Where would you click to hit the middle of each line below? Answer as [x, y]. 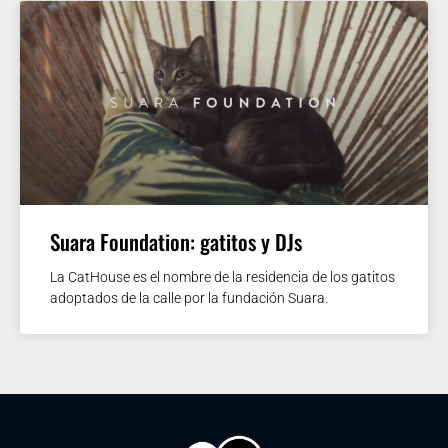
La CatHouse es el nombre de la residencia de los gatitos [222, 276]
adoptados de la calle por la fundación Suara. [189, 297]
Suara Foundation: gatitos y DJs [176, 241]
